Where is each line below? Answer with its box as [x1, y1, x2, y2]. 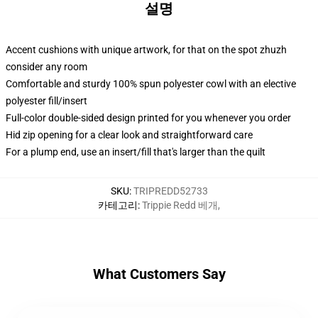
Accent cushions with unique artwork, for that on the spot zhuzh [6, 44, 287, 55]
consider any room [6, 61, 87, 72]
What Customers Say [92, 265, 226, 283]
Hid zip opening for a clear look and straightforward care [6, 129, 253, 141]
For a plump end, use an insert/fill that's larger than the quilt [6, 146, 265, 158]
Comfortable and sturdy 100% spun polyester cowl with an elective [6, 78, 296, 89]
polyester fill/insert [6, 95, 87, 106]
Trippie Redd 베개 [142, 199, 218, 211]
